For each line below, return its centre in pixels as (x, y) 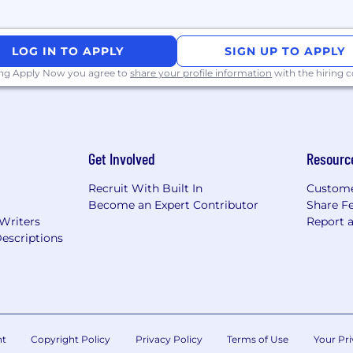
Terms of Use (258, 339)
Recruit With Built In (146, 188)
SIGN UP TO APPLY (285, 51)
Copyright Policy (71, 339)
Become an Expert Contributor (174, 205)
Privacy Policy (169, 339)
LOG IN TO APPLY (68, 51)
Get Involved (122, 158)
